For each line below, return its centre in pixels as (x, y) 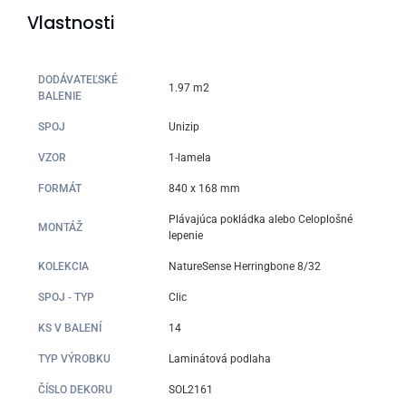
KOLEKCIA (64, 267)
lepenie (186, 236)
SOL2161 (191, 390)
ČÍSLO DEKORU (76, 390)
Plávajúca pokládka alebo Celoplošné (261, 220)
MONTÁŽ (61, 228)
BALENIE (60, 97)
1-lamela (190, 158)
